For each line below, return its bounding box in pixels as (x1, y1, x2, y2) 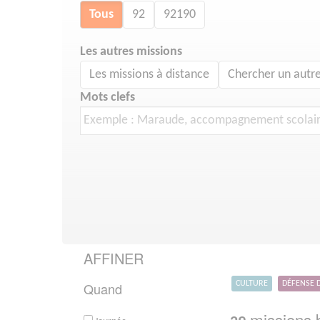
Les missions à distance (89, 67, 209, 81)
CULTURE (236, 279, 268, 288)
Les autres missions (80, 45, 182, 58)
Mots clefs (80, 91, 135, 104)
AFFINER (84, 247, 144, 269)
